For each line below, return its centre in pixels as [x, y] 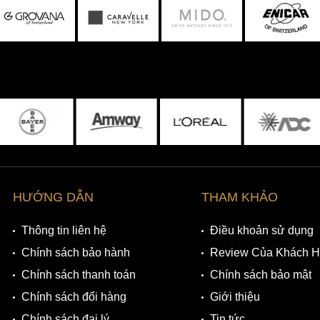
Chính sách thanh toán [79, 275]
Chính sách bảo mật [260, 275]
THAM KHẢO [239, 197]
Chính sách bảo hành [76, 253]
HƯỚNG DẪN [54, 197]
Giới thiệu [235, 297]
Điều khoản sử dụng [261, 231]
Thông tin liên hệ [64, 231]
